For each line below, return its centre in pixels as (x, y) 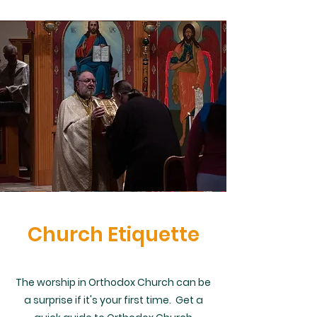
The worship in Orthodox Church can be (113, 282)
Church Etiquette (113, 235)
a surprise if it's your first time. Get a (113, 300)
